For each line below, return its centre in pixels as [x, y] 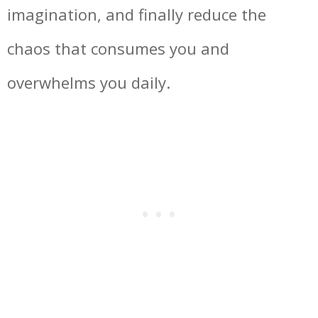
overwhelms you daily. [89, 82]
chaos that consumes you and [118, 48]
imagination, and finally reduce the [137, 14]
